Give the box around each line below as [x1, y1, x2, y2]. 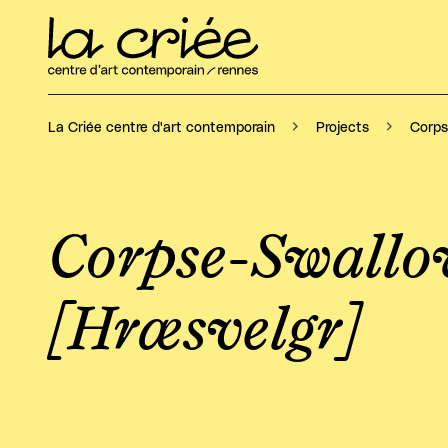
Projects [316, 121, 369, 135]
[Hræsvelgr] [48, 301, 360, 361]
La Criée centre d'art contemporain [48, 121, 275, 135]
